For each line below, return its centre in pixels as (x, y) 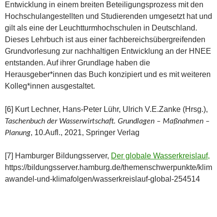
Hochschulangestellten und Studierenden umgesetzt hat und (108, 16)
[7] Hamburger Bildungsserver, (58, 155)
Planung (18, 132)
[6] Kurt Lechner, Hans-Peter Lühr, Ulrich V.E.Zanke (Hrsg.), (106, 109)
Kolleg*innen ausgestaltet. (50, 86)
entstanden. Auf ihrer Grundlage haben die (77, 62)
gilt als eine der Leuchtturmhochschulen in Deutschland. (101, 28)
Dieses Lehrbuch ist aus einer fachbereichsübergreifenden (105, 39)
